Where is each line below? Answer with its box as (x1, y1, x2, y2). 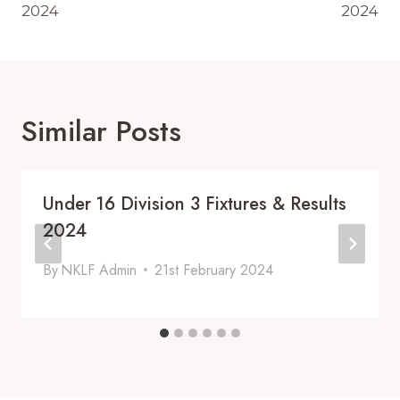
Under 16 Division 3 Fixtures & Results (43, 190, 346, 217)
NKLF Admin (61, 259, 137, 280)
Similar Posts (21, 110, 181, 152)
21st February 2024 (154, 259, 274, 280)
